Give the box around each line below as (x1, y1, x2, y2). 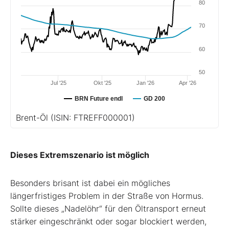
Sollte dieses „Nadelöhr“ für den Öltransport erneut (10, 203, 206, 214)
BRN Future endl (75, 95, 123, 102)
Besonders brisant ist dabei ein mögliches (10, 177, 170, 188)
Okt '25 (93, 79, 111, 86)
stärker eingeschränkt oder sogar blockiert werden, (10, 216, 207, 226)
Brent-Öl (16, 112, 51, 123)
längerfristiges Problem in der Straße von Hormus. (10, 190, 203, 201)
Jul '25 (50, 79, 66, 86)
